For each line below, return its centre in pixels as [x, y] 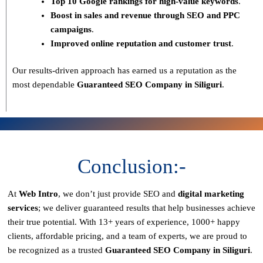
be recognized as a [43, 250]
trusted [92, 250]
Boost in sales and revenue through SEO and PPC [145, 15]
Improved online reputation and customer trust [141, 43]
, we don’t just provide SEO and [118, 194]
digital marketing [211, 194]
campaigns [71, 29]
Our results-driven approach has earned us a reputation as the [124, 71]
